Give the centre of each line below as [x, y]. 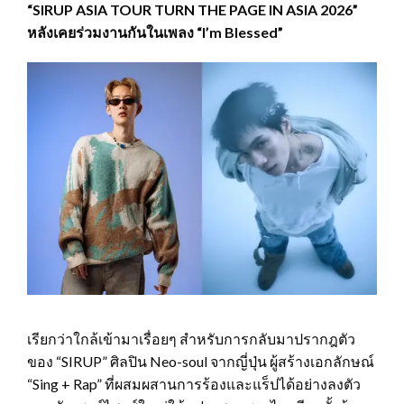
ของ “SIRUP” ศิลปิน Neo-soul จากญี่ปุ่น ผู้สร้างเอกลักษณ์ [201, 362]
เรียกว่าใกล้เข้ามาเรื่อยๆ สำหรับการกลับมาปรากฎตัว [191, 339]
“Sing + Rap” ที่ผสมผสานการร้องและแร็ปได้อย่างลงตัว [194, 384]
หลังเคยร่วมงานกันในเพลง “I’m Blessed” [155, 32]
